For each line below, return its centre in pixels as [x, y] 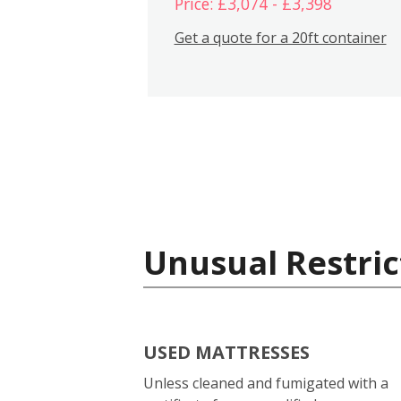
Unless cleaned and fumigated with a [266, 383]
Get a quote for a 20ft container [280, 38]
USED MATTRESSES [226, 352]
